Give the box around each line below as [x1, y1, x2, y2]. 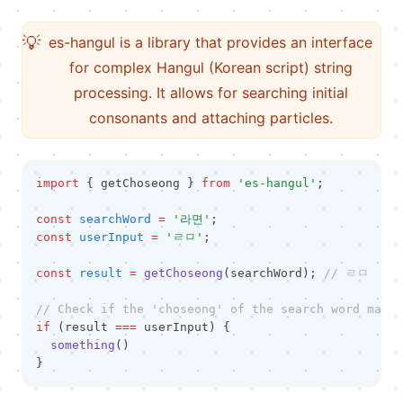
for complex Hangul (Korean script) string [68, 58, 353, 76]
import [36, 176, 79, 190]
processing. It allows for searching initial [73, 84, 348, 102]
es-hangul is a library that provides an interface [49, 33, 372, 51]
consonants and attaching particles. [88, 109, 333, 127]
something [50, 338, 115, 352]
